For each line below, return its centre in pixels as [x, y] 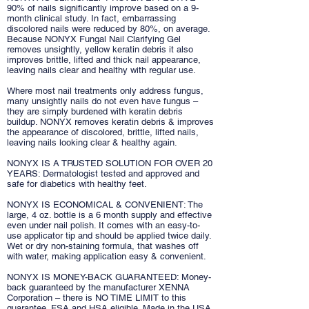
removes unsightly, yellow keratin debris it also [100, 50]
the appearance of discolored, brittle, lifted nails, [103, 132]
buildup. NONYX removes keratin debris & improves [110, 122]
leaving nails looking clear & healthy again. [92, 143]
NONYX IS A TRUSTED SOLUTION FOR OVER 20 [110, 163]
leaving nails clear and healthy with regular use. [101, 70]
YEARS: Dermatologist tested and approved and [103, 174]
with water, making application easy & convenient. [107, 257]
